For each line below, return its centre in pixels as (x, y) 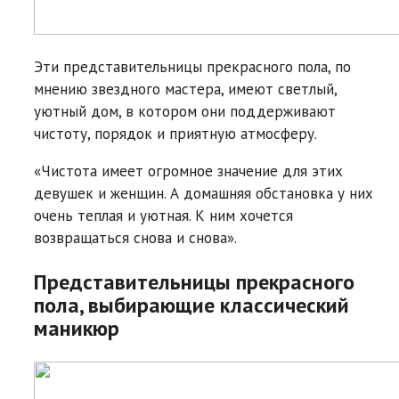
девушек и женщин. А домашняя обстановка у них (204, 193)
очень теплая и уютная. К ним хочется (163, 215)
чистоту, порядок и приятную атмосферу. (175, 133)
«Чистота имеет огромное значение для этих (188, 171)
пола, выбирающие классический (191, 305)
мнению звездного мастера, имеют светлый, (185, 89)
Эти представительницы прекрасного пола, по (192, 66)
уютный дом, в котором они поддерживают (185, 111)
